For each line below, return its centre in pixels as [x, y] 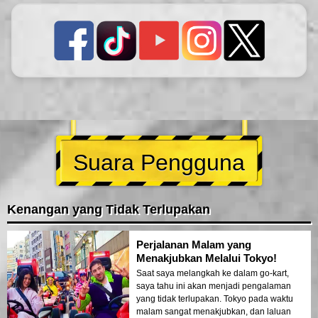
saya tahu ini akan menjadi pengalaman [214, 286]
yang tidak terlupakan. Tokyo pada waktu [215, 299]
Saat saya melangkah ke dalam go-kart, [213, 274]
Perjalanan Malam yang [194, 245]
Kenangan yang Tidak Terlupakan [109, 210]
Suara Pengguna [159, 163]
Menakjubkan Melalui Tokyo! [207, 258]
